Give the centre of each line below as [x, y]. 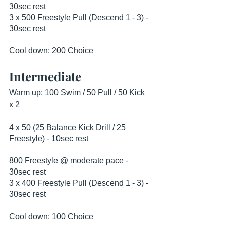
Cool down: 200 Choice [51, 51]
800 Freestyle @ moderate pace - [70, 161]
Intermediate [45, 76]
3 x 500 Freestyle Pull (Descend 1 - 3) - [80, 17]
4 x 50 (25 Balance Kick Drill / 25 [68, 127]
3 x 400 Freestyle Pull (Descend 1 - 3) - [80, 183]
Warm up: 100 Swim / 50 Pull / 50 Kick [78, 93]
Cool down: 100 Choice [51, 217]
